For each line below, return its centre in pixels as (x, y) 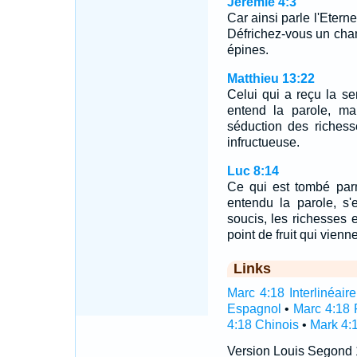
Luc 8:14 (253, 171)
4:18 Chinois (263, 325)
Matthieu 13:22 (271, 78)
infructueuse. (263, 142)
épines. (247, 50)
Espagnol (254, 309)
